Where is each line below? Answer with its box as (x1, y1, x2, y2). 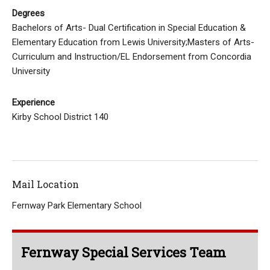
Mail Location (12, 178, 79, 190)
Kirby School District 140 (12, 111, 108, 122)
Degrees (12, 8, 45, 19)
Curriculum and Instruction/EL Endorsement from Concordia (12, 51, 251, 62)
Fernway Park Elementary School (12, 200, 142, 211)
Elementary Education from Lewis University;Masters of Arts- (12, 37, 254, 48)
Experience (12, 97, 55, 108)
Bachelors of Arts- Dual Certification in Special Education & (12, 22, 246, 33)
